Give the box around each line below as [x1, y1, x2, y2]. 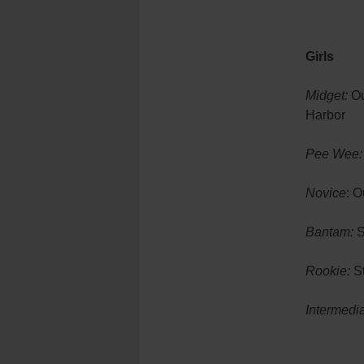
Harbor [305, 108, 345, 122]
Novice [305, 186, 346, 200]
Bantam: [305, 225, 353, 239]
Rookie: [305, 264, 350, 278]
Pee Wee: [305, 147, 362, 161]
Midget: [305, 89, 348, 102]
